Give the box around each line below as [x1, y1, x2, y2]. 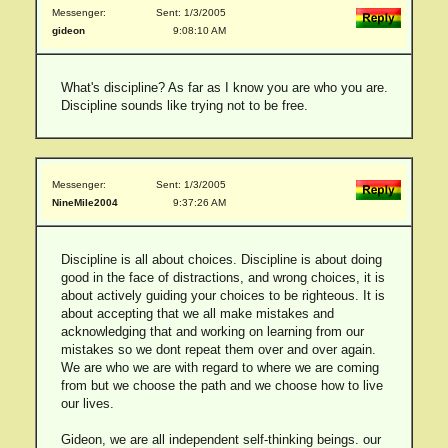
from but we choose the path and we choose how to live [60, 378, 383, 393]
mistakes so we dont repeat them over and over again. [60, 342, 376, 357]
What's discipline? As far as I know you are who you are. [60, 80, 388, 95]
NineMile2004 [52, 197, 118, 208]
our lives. [60, 396, 114, 411]
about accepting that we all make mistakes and [60, 306, 334, 321]
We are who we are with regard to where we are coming [60, 360, 379, 375]
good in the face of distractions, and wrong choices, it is [60, 270, 385, 285]
